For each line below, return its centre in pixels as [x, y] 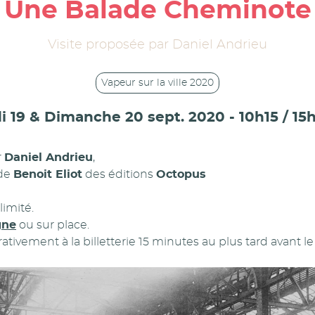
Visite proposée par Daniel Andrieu [157, 45]
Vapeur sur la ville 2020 [157, 83]
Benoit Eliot [48, 174]
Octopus [181, 174]
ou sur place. [53, 225]
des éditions [119, 174]
